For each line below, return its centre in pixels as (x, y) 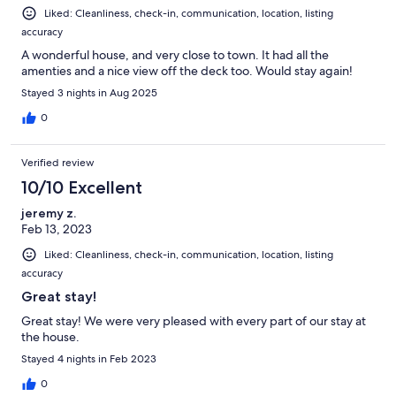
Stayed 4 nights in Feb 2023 (89, 359)
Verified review (58, 162)
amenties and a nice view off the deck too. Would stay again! (187, 70)
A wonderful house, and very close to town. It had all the (175, 54)
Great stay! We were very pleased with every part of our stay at (194, 321)
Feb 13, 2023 (57, 228)
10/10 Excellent (82, 187)
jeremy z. (49, 213)
